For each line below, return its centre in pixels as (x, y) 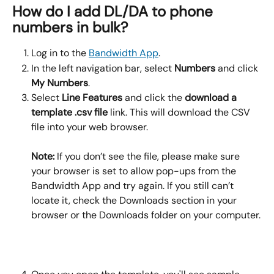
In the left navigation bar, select (103, 68)
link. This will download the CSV (181, 112)
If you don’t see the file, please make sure (148, 157)
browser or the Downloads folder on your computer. (146, 215)
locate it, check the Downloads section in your (135, 201)
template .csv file (71, 112)
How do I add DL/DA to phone (114, 12)
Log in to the (60, 53)
